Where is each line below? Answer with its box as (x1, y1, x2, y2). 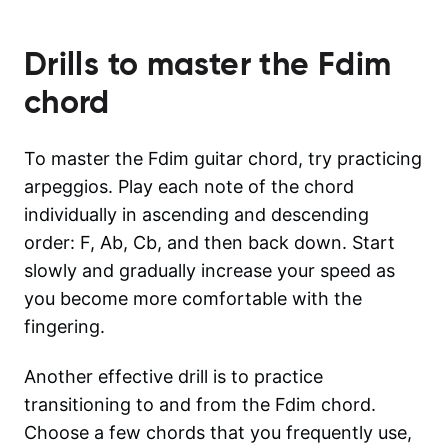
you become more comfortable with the (24, 287, 362, 309)
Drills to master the (24, 43, 318, 84)
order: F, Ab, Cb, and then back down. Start (24, 231, 395, 253)
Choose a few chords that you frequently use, (24, 421, 412, 443)
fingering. (24, 315, 105, 337)
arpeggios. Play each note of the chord (24, 175, 354, 197)
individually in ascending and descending (24, 203, 369, 225)
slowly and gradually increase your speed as (24, 259, 395, 281)
